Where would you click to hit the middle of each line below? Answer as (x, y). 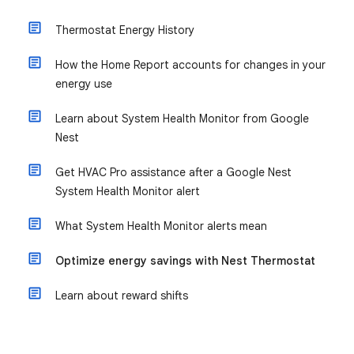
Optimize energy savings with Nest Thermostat (185, 261)
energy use (84, 84)
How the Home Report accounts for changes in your (190, 65)
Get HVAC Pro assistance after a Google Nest (173, 172)
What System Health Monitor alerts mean (161, 226)
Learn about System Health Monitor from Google (182, 119)
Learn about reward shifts (122, 296)
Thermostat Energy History (125, 30)
